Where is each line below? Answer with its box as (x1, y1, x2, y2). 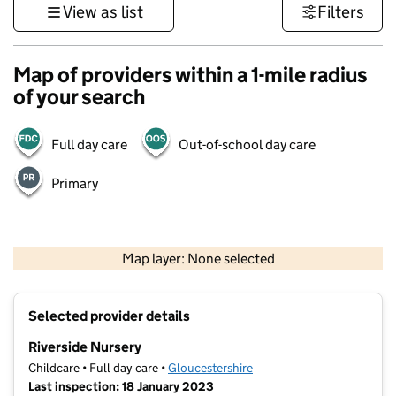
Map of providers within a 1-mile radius (13, 62, 368, 88)
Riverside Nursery (28, 339, 141, 356)
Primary (51, 175, 98, 192)
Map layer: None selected (121, 250, 275, 268)
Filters (317, 2, 364, 22)
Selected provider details (28, 308, 190, 325)
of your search (13, 84, 145, 110)
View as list (62, 2, 143, 22)
